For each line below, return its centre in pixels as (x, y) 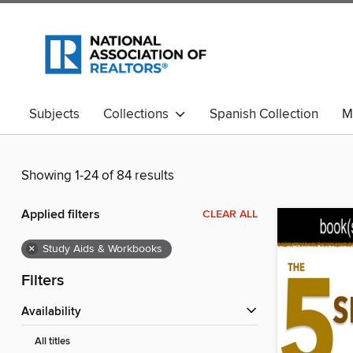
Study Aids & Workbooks (102, 249)
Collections (139, 114)
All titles (52, 342)
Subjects (54, 114)
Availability (55, 312)
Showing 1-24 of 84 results (98, 176)
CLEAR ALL (230, 215)
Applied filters (61, 215)
